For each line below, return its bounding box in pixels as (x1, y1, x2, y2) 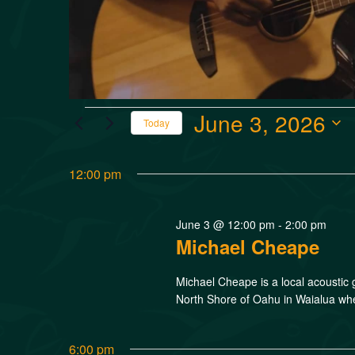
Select (193, 138, 236, 158)
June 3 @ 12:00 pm (176, 216, 276, 232)
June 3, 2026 (194, 106, 326, 139)
